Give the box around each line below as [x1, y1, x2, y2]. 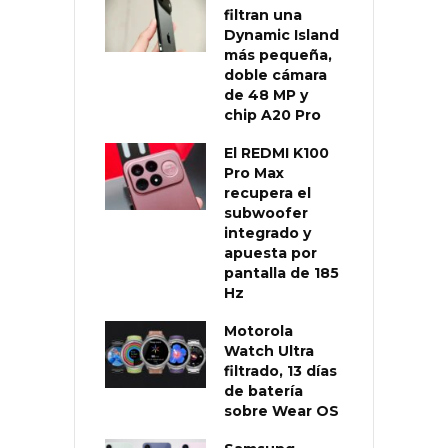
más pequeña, [224, 46, 332, 65]
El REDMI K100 [224, 144, 329, 163]
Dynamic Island [224, 26, 339, 45]
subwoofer [224, 204, 308, 223]
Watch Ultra [224, 342, 314, 361]
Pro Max [224, 164, 284, 183]
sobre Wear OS [224, 402, 339, 421]
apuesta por [224, 244, 317, 263]
